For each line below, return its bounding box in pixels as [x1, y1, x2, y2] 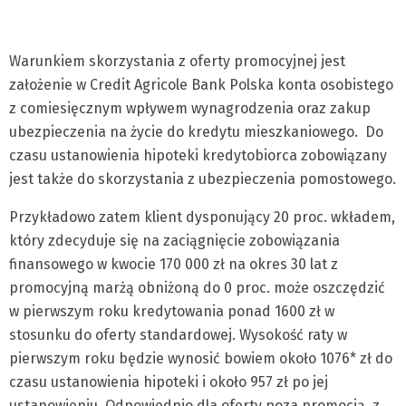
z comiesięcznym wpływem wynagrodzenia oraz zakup [9, 100, 371, 117]
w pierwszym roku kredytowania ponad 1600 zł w [9, 303, 334, 320]
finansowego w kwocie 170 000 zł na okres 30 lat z [9, 256, 338, 273]
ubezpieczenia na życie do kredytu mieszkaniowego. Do [9, 123, 383, 140]
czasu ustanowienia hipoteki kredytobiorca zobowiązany [9, 147, 387, 164]
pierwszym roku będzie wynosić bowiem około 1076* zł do [9, 350, 392, 367]
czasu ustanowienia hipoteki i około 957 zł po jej [9, 373, 328, 391]
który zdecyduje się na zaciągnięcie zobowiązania [9, 232, 340, 249]
